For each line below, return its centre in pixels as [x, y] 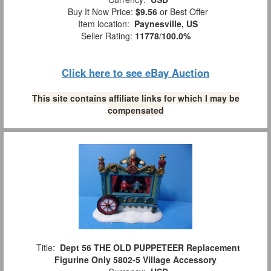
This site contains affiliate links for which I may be [135, 98]
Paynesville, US [166, 24]
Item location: [104, 24]
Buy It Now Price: [99, 12]
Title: [45, 248]
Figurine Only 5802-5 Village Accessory [135, 260]
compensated [135, 110]
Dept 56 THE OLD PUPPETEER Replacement [150, 248]
